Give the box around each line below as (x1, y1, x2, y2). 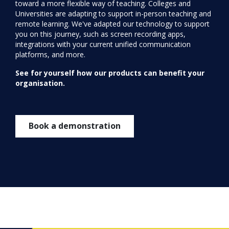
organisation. (15, 78, 67, 88)
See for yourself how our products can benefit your (15, 67, 204, 78)
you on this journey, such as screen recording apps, (15, 29, 186, 39)
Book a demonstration (29, 120, 121, 132)
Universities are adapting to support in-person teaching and (15, 8, 211, 18)
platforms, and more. (15, 49, 87, 59)
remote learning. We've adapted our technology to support (15, 18, 210, 29)
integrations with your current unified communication (15, 39, 191, 49)
